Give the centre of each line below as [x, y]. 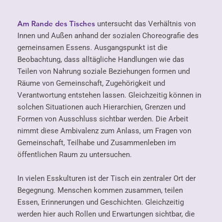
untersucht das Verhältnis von [146, 24]
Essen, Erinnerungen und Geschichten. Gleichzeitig [101, 202]
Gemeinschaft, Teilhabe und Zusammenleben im [97, 143]
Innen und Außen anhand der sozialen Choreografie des [108, 36]
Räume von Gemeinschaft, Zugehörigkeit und [91, 83]
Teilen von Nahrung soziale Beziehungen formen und [104, 72]
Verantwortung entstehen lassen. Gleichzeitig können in [110, 95]
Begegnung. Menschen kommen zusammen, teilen [100, 191]
